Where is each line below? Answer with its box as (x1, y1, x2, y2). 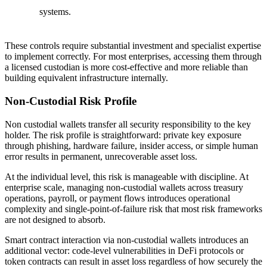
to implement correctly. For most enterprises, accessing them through (5, 51, 262, 62)
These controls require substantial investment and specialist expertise (5, 41, 261, 51)
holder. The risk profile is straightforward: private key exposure (5, 129, 241, 140)
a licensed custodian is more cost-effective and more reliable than (5, 62, 248, 73)
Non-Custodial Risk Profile (5, 95, 136, 108)
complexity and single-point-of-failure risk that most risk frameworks (5, 203, 262, 214)
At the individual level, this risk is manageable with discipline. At (5, 171, 249, 182)
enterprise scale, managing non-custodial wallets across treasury (5, 182, 243, 193)
